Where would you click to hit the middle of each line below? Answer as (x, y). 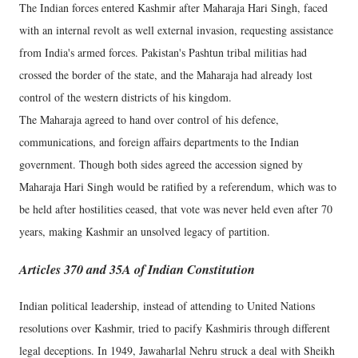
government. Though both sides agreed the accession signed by (161, 165)
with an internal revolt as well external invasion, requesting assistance (176, 30)
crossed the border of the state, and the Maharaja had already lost (166, 75)
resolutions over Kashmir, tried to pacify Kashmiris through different (175, 328)
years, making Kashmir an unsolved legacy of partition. (145, 232)
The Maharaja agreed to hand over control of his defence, (149, 120)
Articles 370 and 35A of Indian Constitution (137, 268)
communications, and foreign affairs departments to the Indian (159, 142)
